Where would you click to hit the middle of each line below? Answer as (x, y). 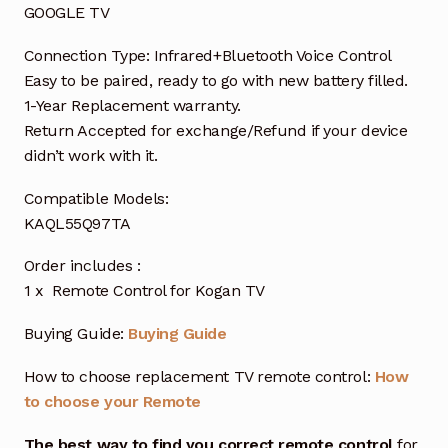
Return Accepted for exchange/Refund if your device (215, 130)
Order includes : (82, 266)
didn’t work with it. (90, 155)
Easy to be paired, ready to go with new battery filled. (215, 80)
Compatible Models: (96, 198)
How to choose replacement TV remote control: (199, 377)
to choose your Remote (112, 402)
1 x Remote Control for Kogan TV (144, 291)
